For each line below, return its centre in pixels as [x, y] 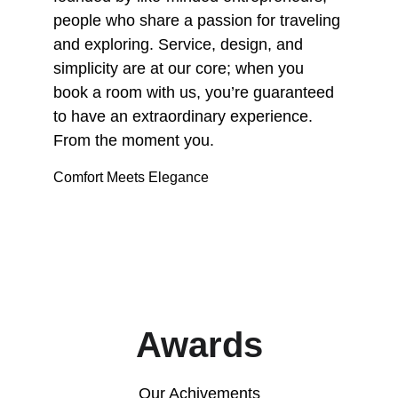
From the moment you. [134, 140]
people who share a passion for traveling [199, 20]
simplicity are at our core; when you [181, 68]
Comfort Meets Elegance [131, 177]
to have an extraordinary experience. [185, 116]
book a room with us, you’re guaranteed [196, 92]
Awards [199, 345]
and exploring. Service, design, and [180, 44]
